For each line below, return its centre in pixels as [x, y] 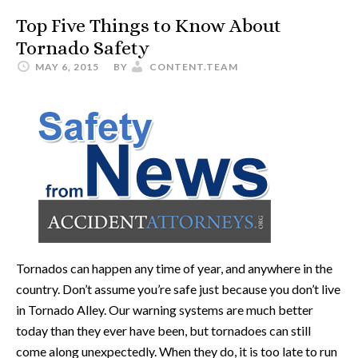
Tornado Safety [83, 48]
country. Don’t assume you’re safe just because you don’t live [178, 289]
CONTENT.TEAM [194, 67]
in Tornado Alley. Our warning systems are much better [165, 310]
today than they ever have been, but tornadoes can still [163, 330]
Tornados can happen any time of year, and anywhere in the [174, 268]
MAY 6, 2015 [67, 67]
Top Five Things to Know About [149, 26]
